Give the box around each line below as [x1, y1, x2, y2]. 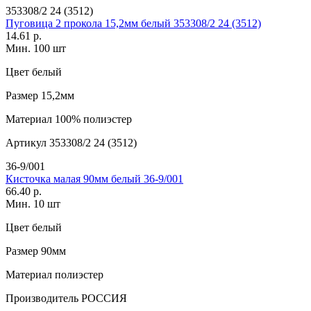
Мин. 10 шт [6, 198, 60, 210]
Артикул [6, 137, 47, 149]
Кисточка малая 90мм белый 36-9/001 [6, 173, 183, 185]
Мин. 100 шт [6, 42, 66, 55]
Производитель [6, 292, 78, 305]
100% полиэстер [52, 113, 132, 126]
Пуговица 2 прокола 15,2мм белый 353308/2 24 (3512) [6, 17, 261, 30]
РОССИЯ [78, 292, 127, 305]
